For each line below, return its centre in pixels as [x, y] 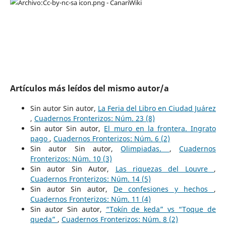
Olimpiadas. [145, 149]
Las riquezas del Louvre [165, 169]
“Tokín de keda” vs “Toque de [161, 209]
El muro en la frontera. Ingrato [160, 129]
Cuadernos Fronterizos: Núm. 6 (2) [111, 139]
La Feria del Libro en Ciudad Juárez [157, 108]
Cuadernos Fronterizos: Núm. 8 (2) [120, 219]
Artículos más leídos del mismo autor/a [89, 89]
